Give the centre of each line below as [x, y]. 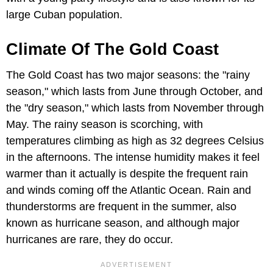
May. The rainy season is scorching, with [105, 124]
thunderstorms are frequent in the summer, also [121, 206]
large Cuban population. [64, 14]
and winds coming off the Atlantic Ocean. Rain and [129, 190]
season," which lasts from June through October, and [134, 91]
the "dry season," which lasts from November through [135, 108]
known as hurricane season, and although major [123, 223]
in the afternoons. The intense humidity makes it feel [133, 157]
